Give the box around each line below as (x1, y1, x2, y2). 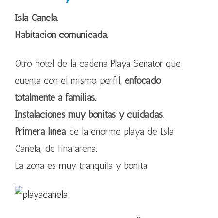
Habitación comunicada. (15, 29, 108, 40)
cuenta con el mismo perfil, (15, 74, 125, 86)
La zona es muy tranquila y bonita (15, 160, 147, 171)
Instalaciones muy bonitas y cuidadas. (15, 109, 164, 120)
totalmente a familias (15, 91, 95, 103)
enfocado (125, 74, 161, 86)
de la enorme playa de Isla (69, 126, 174, 137)
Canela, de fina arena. (15, 143, 97, 154)
